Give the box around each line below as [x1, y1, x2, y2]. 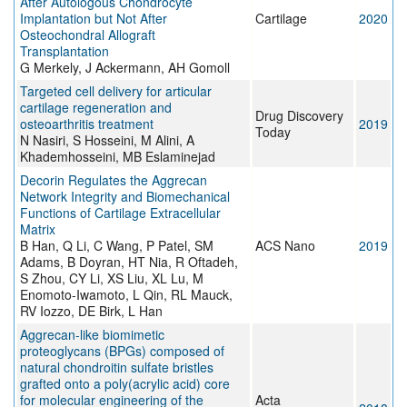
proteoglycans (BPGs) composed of [20, 342, 224, 361]
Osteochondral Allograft [20, 25, 155, 45]
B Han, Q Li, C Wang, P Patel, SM [20, 236, 213, 255]
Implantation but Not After [20, 9, 167, 28]
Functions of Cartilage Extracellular [20, 203, 221, 223]
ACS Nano [255, 236, 315, 255]
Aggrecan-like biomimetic [20, 325, 164, 344]
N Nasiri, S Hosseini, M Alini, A [20, 131, 194, 150]
